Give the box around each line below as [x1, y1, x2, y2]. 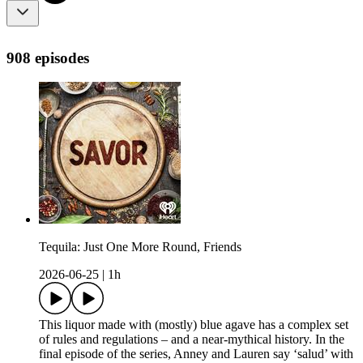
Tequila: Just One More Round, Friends [39, 240, 241, 254]
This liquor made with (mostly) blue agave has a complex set [39, 318, 348, 332]
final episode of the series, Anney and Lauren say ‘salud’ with [39, 347, 353, 361]
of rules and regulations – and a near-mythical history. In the [39, 332, 344, 347]
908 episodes [6, 49, 89, 66]
